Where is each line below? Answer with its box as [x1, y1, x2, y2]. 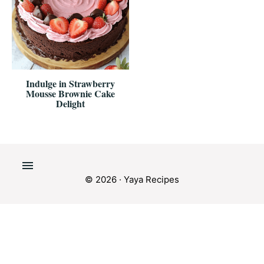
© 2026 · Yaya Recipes [85, 173, 179, 185]
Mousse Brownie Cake [25, 86, 115, 100]
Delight [55, 96, 85, 110]
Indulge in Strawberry [25, 76, 115, 90]
